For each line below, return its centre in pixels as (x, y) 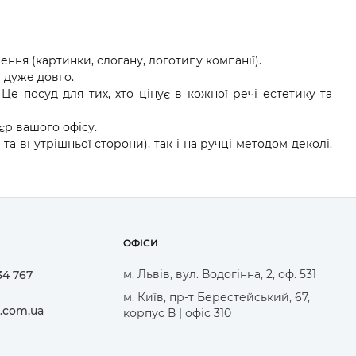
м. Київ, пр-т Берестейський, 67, (217, 297)
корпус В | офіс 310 (178, 313)
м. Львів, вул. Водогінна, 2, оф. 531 (220, 274)
